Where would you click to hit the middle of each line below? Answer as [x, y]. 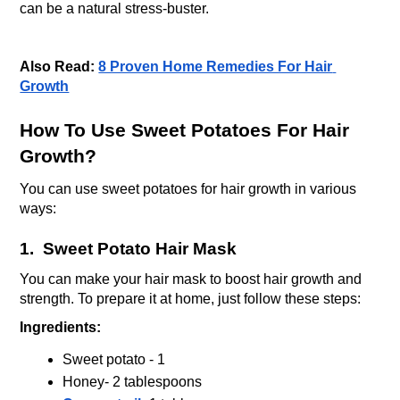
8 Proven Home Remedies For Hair [216, 66]
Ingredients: [61, 328]
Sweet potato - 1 [116, 359]
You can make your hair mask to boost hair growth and [191, 279]
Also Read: [59, 66]
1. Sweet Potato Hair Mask [129, 248]
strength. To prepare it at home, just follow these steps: [191, 298]
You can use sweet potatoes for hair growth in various [188, 188]
